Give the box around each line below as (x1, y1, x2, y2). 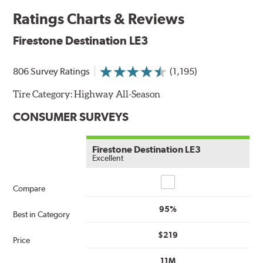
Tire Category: (13, 88, 75, 99)
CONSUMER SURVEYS (13, 109, 129, 124)
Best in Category (13, 209, 70, 219)
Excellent (92, 153, 124, 163)
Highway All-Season (74, 88, 161, 99)
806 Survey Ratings (13, 65, 90, 77)
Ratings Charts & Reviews (13, 9, 185, 28)
